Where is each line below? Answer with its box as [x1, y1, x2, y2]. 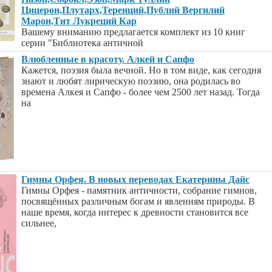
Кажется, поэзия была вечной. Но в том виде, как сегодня [21, 65, 261, 75]
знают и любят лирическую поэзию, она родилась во [21, 76, 240, 86]
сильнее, [21, 218, 56, 228]
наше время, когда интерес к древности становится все [21, 207, 248, 217]
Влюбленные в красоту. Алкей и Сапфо [21, 54, 194, 64]
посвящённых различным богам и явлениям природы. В [21, 196, 255, 206]
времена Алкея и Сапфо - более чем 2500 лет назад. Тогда [21, 87, 260, 97]
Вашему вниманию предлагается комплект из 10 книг [21, 27, 245, 37]
